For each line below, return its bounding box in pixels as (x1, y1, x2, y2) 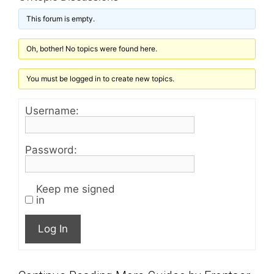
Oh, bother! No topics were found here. (26, 44, 158, 53)
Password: (25, 144, 77, 156)
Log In (38, 223, 68, 235)
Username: (25, 105, 79, 117)
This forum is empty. (26, 14, 95, 23)
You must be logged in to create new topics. (26, 74, 175, 83)
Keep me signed (36, 183, 115, 195)
